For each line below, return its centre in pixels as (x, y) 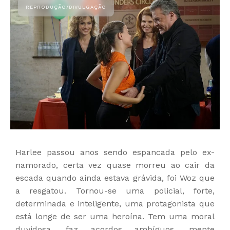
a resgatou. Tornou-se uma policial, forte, (115, 191)
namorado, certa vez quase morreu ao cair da (115, 165)
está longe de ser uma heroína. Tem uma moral (115, 217)
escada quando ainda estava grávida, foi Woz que (115, 178)
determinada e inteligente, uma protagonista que (115, 204)
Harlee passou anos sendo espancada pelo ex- (115, 152)
